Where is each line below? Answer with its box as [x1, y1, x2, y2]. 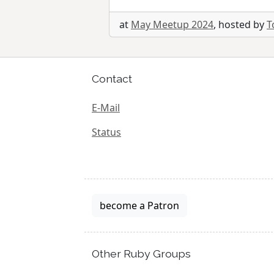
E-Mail [92, 101, 120, 115]
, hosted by [213, 17, 267, 31]
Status [92, 125, 121, 139]
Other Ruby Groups [92, 247, 191, 261]
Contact [92, 72, 132, 85]
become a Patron [100, 199, 179, 213]
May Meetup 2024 [131, 17, 213, 31]
